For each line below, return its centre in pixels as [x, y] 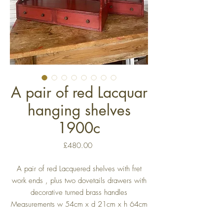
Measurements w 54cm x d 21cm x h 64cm [79, 204]
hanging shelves [79, 110]
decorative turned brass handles [79, 192]
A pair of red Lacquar [79, 92]
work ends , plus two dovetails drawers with [79, 181]
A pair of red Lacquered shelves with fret [79, 169]
